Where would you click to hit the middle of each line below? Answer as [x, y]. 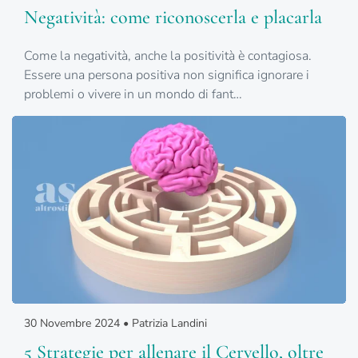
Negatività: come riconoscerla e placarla [173, 17]
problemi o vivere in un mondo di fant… [133, 94]
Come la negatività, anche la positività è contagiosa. [168, 56]
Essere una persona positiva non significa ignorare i [167, 75]
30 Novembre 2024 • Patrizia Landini [115, 323]
